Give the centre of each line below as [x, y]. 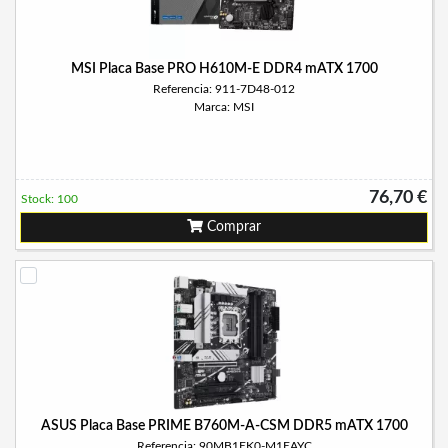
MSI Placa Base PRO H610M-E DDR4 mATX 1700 [224, 69]
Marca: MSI [224, 107]
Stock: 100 [49, 199]
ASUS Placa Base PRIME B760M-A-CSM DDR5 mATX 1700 [224, 426]
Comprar [232, 227]
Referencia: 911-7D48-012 [224, 89]
